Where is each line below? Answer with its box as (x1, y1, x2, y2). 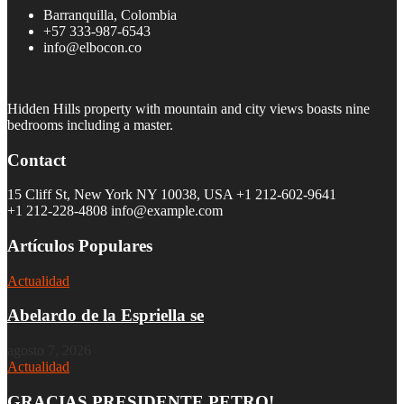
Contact (7, 150, 66, 170)
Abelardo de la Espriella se (7, 306, 204, 326)
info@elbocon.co (43, 39, 142, 55)
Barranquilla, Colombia (43, 6, 177, 23)
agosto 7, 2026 (7, 343, 91, 359)
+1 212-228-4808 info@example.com (7, 203, 223, 219)
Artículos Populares (7, 236, 152, 256)
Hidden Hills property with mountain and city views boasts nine (7, 100, 370, 116)
